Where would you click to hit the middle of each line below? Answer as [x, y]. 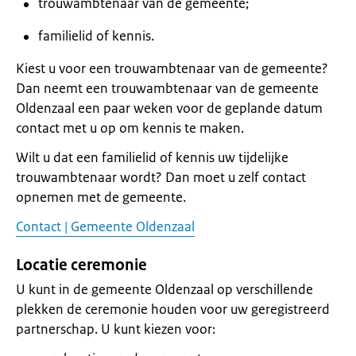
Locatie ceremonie [81, 265]
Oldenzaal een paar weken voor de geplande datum [169, 108]
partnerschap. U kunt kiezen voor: [116, 329]
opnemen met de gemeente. [103, 197]
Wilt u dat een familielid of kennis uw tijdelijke [152, 157]
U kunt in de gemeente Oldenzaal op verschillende [164, 289]
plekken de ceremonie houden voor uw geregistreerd [173, 309]
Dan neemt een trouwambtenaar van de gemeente [167, 88]
